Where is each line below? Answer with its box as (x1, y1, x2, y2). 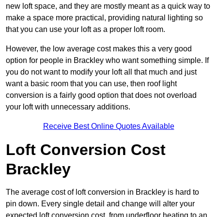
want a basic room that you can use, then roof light (6, 79, 177, 88)
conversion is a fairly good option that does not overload (6, 91, 197, 100)
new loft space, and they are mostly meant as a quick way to (6, 2, 210, 11)
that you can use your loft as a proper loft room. (6, 25, 165, 34)
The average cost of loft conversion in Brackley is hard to (6, 188, 199, 197)
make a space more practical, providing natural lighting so (6, 14, 203, 22)
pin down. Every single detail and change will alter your (6, 200, 195, 208)
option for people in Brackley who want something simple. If (6, 56, 209, 65)
